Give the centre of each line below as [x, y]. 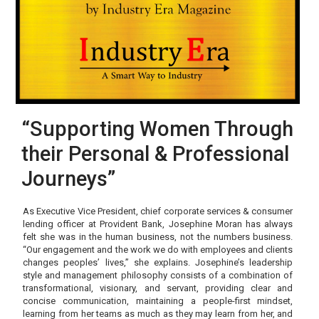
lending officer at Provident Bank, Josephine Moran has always [158, 224]
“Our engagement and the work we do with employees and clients [158, 250]
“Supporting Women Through [158, 129]
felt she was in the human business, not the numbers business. [158, 237]
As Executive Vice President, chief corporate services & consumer [158, 211]
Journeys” [69, 179]
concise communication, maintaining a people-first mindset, [158, 301]
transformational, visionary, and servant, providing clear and [158, 288]
